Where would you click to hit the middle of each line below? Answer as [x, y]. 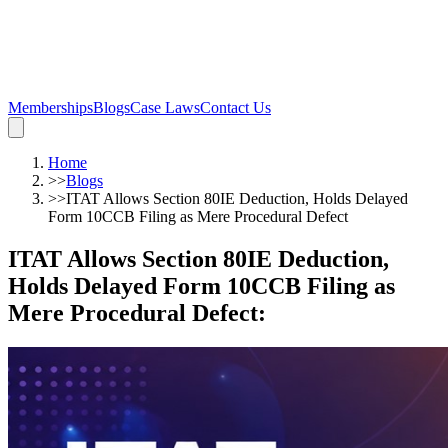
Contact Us [235, 107]
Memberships [50, 107]
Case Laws [165, 107]
